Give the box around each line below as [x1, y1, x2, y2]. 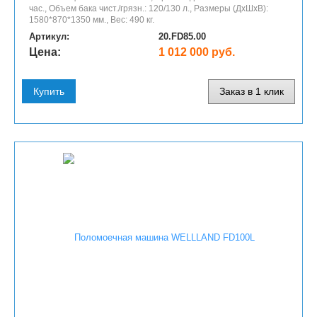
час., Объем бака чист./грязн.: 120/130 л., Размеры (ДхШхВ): [29, 3, 268, 13]
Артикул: [29, 30, 69, 42]
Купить [33, 86, 64, 97]
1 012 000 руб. [158, 45, 235, 58]
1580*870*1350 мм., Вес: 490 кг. [29, 14, 154, 25]
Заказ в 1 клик [219, 86, 284, 97]
